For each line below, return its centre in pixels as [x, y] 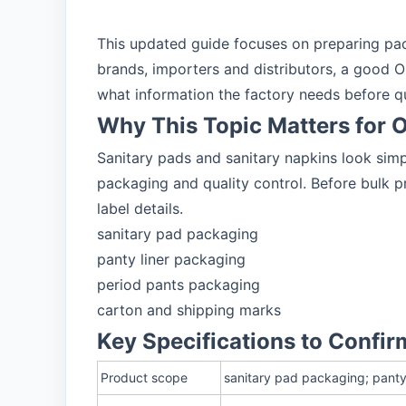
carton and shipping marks [189, 310]
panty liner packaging [171, 259]
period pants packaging [179, 285]
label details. [140, 208]
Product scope [144, 377]
